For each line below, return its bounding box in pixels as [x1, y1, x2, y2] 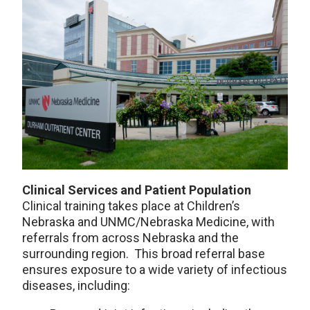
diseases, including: [22, 278, 130, 293]
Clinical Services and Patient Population [22, 183, 251, 197]
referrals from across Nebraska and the [22, 230, 239, 245]
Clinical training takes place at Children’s [22, 199, 240, 213]
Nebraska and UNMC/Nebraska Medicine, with [22, 215, 275, 229]
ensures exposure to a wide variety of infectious [22, 262, 287, 277]
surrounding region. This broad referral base [22, 246, 265, 261]
